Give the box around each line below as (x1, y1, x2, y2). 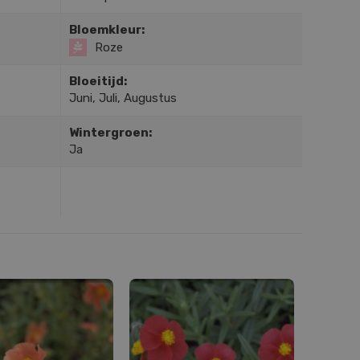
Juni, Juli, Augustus (68, 90, 177, 105)
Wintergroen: (68, 125, 152, 140)
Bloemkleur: (68, 22, 145, 37)
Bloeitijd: (68, 73, 127, 88)
